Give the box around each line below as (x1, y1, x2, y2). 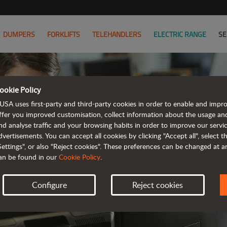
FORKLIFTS (47, 29, 80, 39)
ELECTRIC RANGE (154, 29, 206, 39)
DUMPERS (3, 29, 35, 39)
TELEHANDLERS (92, 29, 141, 39)
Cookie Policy (59, 152, 100, 162)
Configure (31, 179, 67, 191)
